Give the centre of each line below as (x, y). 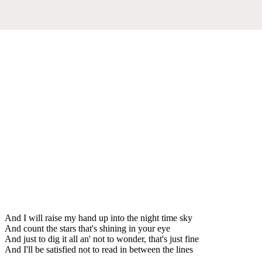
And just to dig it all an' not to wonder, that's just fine (102, 239)
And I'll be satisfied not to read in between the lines (99, 249)
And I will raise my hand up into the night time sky (99, 218)
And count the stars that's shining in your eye (87, 228)
